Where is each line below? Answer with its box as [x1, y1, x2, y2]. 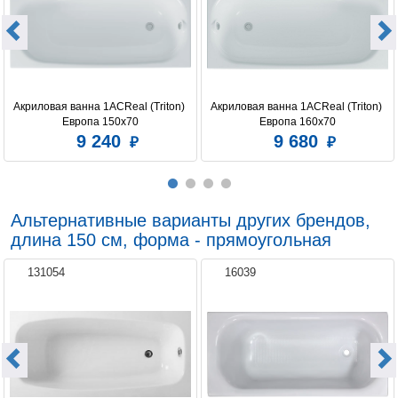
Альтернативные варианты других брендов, [11, 211, 370, 231]
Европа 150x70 [62, 115, 139, 129]
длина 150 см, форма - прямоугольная [11, 230, 331, 251]
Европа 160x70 [259, 115, 336, 129]
